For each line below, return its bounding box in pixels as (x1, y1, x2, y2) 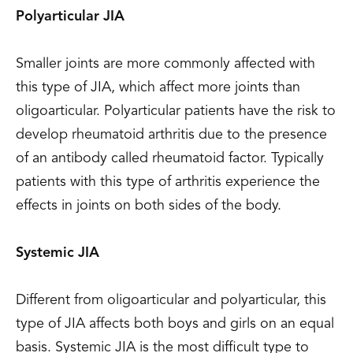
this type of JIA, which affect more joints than (16, 80, 300, 95)
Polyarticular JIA (16, 9, 124, 24)
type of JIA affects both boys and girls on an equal (16, 317, 334, 331)
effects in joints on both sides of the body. (16, 199, 281, 213)
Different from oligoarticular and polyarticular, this (16, 293, 326, 307)
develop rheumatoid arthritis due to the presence (16, 128, 327, 142)
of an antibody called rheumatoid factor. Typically (16, 151, 324, 165)
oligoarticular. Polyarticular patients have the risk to (16, 104, 336, 118)
